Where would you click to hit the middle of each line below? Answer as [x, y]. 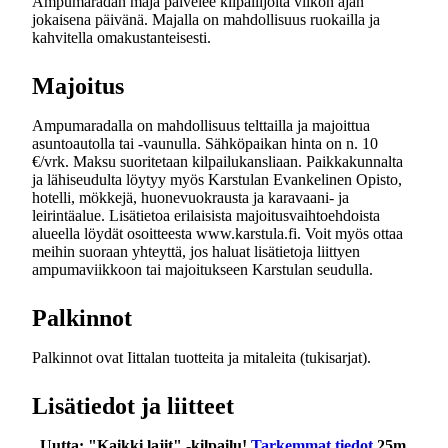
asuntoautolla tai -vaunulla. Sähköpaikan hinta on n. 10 [205, 143]
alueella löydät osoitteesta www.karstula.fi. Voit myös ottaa [217, 233]
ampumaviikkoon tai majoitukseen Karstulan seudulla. [202, 269]
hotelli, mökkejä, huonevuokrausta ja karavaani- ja [190, 197]
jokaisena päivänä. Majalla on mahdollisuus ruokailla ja [206, 19]
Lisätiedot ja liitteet [133, 406]
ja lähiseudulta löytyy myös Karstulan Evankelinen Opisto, [217, 179]
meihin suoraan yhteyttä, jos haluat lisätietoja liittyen [196, 251]
